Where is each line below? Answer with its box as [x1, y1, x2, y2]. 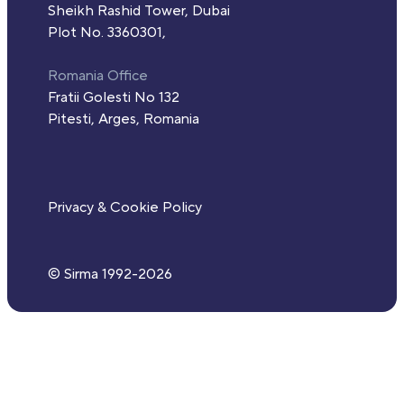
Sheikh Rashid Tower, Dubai [48, 2, 230, 21]
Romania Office [48, 67, 148, 86]
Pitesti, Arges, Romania [48, 110, 199, 129]
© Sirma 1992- [48, 265, 138, 284]
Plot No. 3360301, [48, 23, 166, 42]
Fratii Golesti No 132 [48, 88, 179, 107]
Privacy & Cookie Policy [48, 198, 202, 217]
